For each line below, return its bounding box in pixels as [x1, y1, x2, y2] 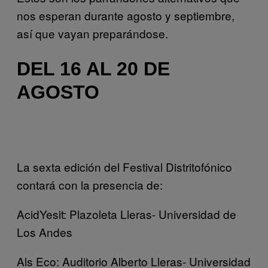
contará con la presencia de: [17, 176, 163, 193]
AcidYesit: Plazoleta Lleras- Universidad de [17, 206, 236, 223]
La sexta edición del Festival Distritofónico [17, 159, 232, 175]
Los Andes [17, 224, 72, 240]
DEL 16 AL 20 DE [17, 58, 170, 80]
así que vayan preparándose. [17, 25, 168, 41]
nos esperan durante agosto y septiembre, [17, 7, 234, 23]
